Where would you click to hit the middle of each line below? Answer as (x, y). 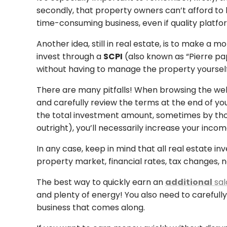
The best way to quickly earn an (101, 182)
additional (189, 182)
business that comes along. (91, 208)
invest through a (70, 57)
